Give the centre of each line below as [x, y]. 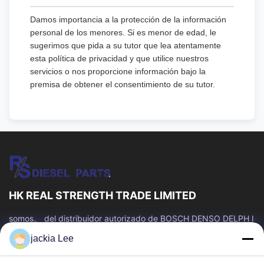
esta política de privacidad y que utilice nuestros [119, 58]
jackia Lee [52, 238]
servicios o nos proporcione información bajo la [118, 71]
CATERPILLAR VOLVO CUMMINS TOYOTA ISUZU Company [123, 231]
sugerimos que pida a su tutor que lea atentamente [126, 45]
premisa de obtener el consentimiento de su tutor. [123, 84]
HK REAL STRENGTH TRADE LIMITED [103, 195]
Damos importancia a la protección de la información [128, 19]
